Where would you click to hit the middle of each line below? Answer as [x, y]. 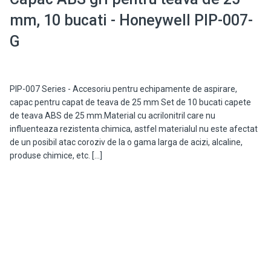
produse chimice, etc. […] [56, 156]
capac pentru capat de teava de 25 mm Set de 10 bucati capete [130, 103]
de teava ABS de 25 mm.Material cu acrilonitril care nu [112, 116]
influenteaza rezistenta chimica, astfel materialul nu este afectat [133, 129]
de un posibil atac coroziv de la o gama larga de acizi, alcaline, [126, 142]
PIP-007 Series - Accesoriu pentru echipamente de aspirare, [123, 89]
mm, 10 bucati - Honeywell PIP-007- [131, 21]
